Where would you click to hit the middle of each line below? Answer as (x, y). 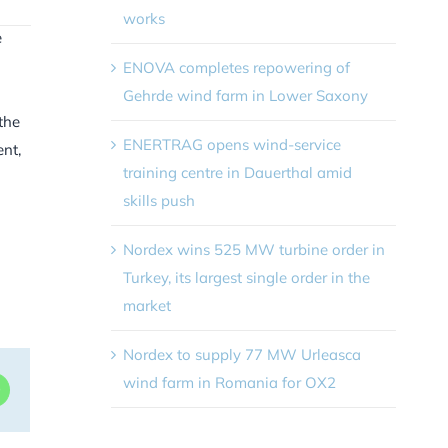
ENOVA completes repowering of (236, 67)
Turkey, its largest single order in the (246, 277)
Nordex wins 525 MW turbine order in (253, 249)
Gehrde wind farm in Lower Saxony (245, 95)
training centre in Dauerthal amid (237, 172)
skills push (158, 200)
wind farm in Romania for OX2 (229, 382)
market (146, 305)
